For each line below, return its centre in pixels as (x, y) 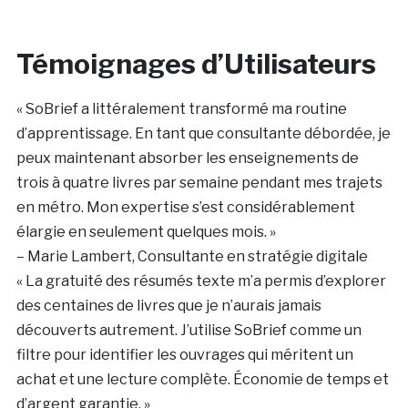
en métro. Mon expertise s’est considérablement (185, 207)
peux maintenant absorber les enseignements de (187, 158)
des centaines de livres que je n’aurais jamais (168, 305)
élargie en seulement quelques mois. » (146, 231)
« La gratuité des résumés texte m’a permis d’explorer (201, 280)
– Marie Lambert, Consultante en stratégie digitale (192, 256)
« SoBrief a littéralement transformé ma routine (181, 108)
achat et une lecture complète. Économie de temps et (202, 379)
